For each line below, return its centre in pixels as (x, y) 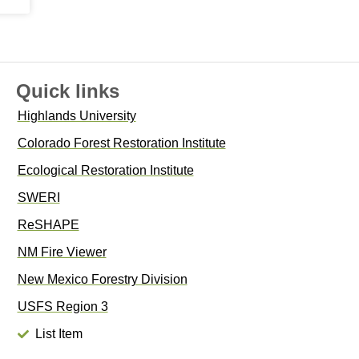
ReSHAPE (48, 225)
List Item (59, 334)
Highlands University (77, 116)
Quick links (67, 91)
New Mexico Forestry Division (102, 280)
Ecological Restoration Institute (105, 171)
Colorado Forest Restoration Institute (121, 143)
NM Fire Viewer (62, 252)
